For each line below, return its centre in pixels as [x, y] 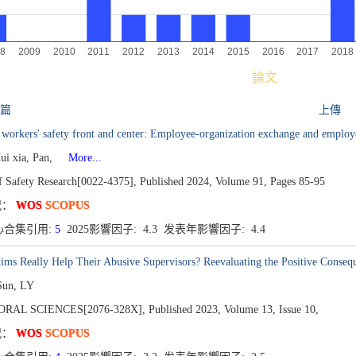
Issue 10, [298, 310]
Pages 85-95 [297, 182]
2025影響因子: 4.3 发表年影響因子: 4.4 [164, 229]
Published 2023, [184, 310]
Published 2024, [176, 182]
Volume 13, [250, 310]
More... [78, 158]
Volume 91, [241, 182]
